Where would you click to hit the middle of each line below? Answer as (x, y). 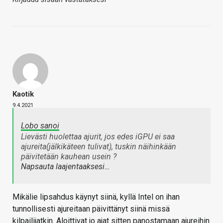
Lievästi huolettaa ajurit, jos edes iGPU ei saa (98, 137)
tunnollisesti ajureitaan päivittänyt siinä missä (91, 209)
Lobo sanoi (40, 126)
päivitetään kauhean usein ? (69, 157)
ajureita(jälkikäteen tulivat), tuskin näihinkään (99, 147)
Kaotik (23, 94)
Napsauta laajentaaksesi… (65, 167)
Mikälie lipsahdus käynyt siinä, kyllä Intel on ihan (96, 197)
